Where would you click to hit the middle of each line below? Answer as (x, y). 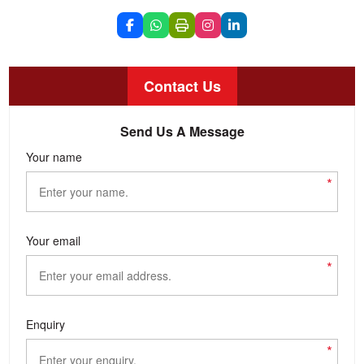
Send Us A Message (182, 131)
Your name (54, 157)
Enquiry (46, 324)
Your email (54, 240)
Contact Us (182, 86)
